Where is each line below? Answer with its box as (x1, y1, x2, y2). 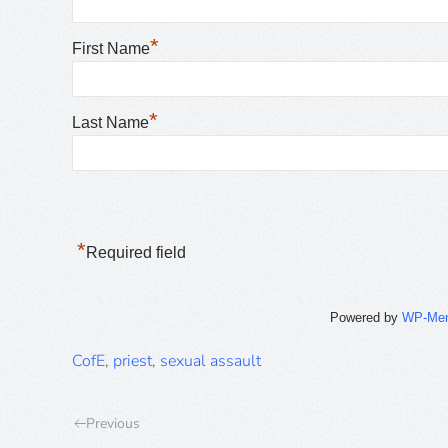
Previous (86, 414, 140, 433)
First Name (72, 40, 150, 57)
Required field (86, 244, 186, 261)
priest (113, 350, 152, 372)
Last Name (72, 114, 149, 131)
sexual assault (160, 350, 261, 372)
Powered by (330, 310, 403, 325)
